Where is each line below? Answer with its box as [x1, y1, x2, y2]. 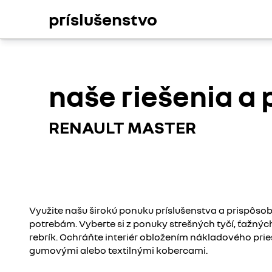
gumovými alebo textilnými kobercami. [29, 244, 208, 256]
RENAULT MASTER [49, 117, 196, 137]
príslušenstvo [49, 8, 157, 29]
